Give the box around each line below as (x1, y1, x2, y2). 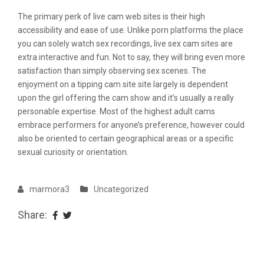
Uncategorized (94, 184, 148, 194)
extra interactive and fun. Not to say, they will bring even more (18, 52, 245, 62)
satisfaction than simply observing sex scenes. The (18, 66, 206, 75)
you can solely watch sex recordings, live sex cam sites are (18, 39, 233, 48)
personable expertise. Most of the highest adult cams (18, 107, 215, 116)
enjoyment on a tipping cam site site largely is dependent (18, 80, 228, 89)
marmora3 (29, 184, 70, 194)
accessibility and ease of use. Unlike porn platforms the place (18, 25, 243, 35)
